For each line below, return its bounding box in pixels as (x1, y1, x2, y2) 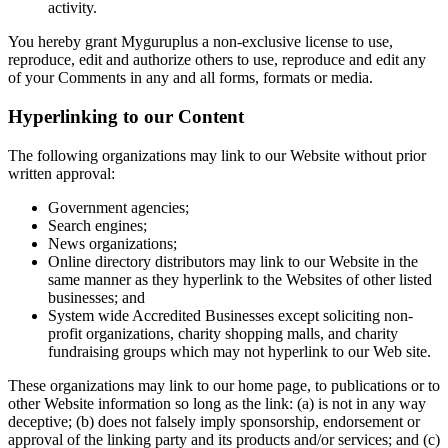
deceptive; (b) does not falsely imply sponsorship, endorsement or (8, 412, 420, 430)
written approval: (8, 164, 115, 182)
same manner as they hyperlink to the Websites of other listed (48, 270, 432, 288)
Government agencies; (48, 198, 189, 216)
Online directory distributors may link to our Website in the (48, 252, 418, 270)
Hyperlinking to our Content (8, 105, 244, 127)
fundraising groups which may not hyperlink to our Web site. (48, 342, 431, 360)
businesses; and (48, 288, 145, 306)
